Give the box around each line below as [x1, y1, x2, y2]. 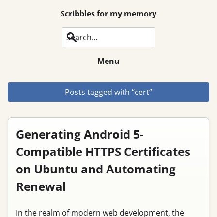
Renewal [16, 178, 66, 194]
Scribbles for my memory [61, 8, 156, 19]
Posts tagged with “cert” [65, 87, 152, 97]
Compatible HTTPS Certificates [16, 143, 190, 159]
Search [62, 32, 87, 43]
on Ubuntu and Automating [16, 161, 176, 177]
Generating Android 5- [16, 126, 144, 142]
